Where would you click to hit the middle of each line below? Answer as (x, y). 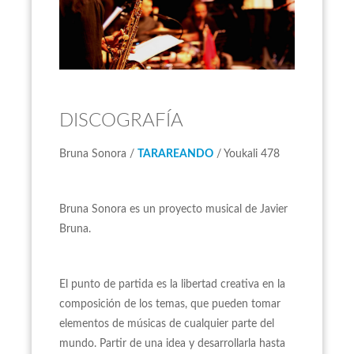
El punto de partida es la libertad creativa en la (172, 284)
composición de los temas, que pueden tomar (170, 304)
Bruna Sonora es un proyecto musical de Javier (173, 209)
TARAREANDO (175, 154)
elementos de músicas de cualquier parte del (167, 324)
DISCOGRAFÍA (121, 121)
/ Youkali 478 (247, 154)
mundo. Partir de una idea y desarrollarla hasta (172, 344)
